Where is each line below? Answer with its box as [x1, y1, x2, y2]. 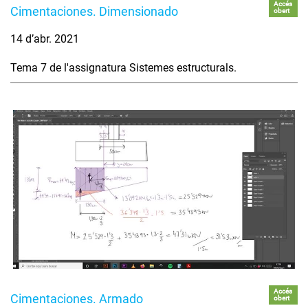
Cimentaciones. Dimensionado [10, 4, 178, 19]
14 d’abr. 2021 [10, 32, 79, 46]
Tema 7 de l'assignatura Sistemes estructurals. [10, 61, 236, 75]
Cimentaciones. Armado [10, 291, 143, 306]
